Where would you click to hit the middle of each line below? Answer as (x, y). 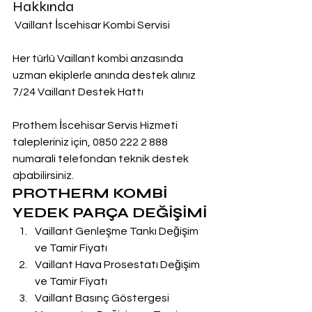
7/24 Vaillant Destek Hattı (78, 92)
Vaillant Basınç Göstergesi (103, 298)
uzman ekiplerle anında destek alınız (104, 75)
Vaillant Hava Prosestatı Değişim (118, 265)
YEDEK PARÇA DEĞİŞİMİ (110, 213)
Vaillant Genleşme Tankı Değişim (118, 231)
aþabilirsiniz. (43, 175)
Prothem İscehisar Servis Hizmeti (96, 125)
